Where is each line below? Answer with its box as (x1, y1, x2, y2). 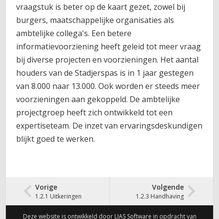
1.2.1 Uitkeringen (35, 192, 82, 200)
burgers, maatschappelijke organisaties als (16, 14, 175, 25)
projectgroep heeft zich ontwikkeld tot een (16, 107, 173, 118)
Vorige (35, 182, 58, 192)
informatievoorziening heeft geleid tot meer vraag (16, 41, 201, 52)
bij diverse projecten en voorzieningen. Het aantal (16, 54, 199, 65)
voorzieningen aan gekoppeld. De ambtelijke (16, 93, 180, 105)
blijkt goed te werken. (16, 133, 95, 144)
